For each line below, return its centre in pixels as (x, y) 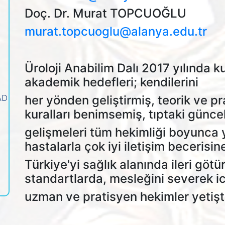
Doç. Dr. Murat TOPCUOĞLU (107, 13)
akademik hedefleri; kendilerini (111, 82)
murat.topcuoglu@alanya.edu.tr (116, 31)
